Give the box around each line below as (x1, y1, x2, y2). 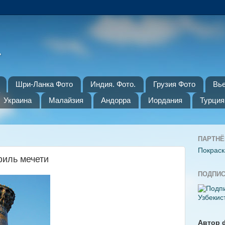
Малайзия (49, 96, 84, 105)
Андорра (101, 96, 131, 105)
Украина (3, 96, 32, 105)
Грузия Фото (153, 80, 195, 89)
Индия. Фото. (90, 80, 136, 89)
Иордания (148, 96, 182, 105)
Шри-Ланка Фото (16, 80, 73, 89)
